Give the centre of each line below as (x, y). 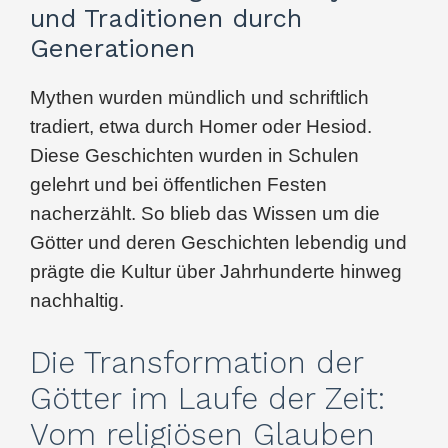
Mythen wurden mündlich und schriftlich (199, 97)
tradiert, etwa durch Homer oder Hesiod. (201, 126)
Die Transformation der (196, 362)
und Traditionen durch (166, 17)
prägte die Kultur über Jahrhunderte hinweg (216, 271)
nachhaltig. (77, 300)
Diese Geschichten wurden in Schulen (194, 155)
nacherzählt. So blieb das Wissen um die (205, 213)
